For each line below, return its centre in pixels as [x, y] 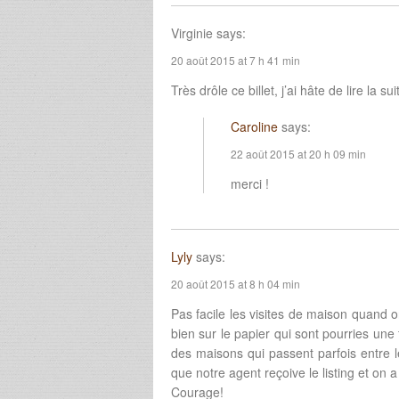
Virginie [192, 33]
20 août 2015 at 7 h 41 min [236, 61]
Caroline [254, 127]
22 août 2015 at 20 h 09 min [298, 154]
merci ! [249, 184]
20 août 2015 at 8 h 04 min [236, 283]
